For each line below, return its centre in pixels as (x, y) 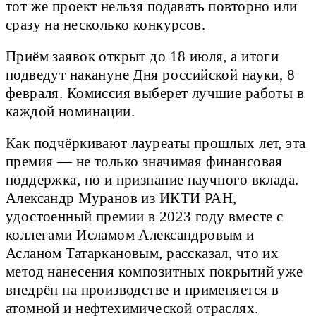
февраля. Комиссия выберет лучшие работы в (155, 93)
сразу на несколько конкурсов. (106, 24)
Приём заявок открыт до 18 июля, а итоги (142, 56)
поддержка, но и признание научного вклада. (152, 180)
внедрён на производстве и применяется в (142, 290)
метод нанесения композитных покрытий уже (154, 271)
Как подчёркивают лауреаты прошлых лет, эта (156, 143)
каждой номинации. (71, 111)
